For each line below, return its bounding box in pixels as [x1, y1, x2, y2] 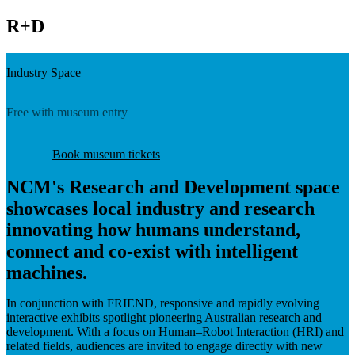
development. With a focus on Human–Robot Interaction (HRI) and [6, 324, 344, 338]
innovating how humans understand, [6, 219, 300, 240]
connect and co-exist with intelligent [6, 240, 298, 261]
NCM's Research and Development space [6, 176, 340, 197]
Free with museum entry [6, 105, 128, 119]
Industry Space [6, 65, 81, 79]
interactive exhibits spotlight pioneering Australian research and [6, 310, 322, 324]
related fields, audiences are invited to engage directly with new [6, 338, 323, 353]
